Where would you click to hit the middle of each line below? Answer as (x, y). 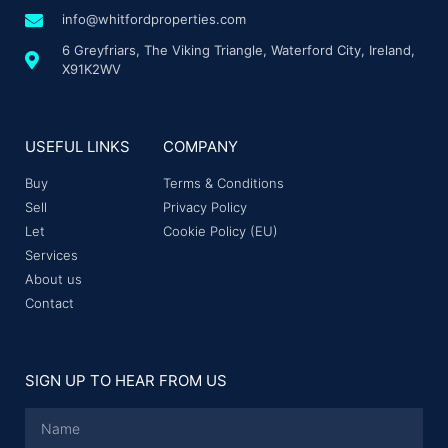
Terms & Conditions (223, 183)
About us (53, 279)
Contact (49, 303)
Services (51, 255)
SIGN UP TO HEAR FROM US (126, 381)
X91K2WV (91, 69)
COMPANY (200, 147)
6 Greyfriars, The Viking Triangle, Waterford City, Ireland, (238, 50)
